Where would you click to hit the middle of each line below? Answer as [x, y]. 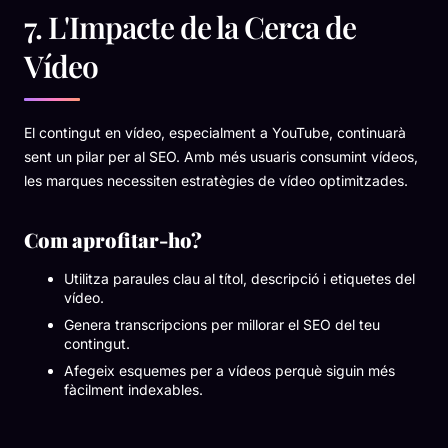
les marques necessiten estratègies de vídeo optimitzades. [216, 180]
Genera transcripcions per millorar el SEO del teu [222, 324]
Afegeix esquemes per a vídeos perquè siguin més [229, 370]
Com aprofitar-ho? [113, 239]
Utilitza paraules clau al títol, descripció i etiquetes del [239, 278]
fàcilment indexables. [133, 389]
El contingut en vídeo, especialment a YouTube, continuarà [215, 132]
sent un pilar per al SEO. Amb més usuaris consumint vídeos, [221, 156]
